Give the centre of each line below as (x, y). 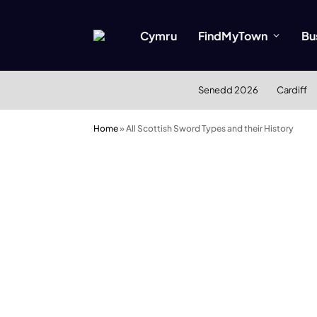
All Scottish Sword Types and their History (210, 128)
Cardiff (292, 90)
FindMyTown (233, 35)
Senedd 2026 (228, 90)
